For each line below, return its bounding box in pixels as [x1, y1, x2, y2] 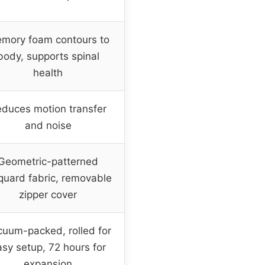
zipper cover [19, 189, 77, 201]
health [33, 67, 63, 79]
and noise [24, 119, 72, 132]
